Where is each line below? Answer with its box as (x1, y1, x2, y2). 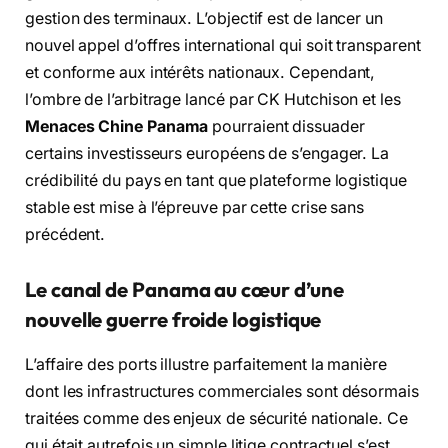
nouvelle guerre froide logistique (25, 307, 322, 333)
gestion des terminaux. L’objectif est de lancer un (25, 8, 384, 28)
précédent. (25, 224, 106, 244)
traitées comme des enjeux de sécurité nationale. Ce (25, 408, 408, 428)
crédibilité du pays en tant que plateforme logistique (25, 170, 407, 190)
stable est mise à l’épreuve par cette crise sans (25, 197, 365, 217)
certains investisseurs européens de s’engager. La (25, 143, 390, 163)
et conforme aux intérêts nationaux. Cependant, (25, 62, 376, 82)
